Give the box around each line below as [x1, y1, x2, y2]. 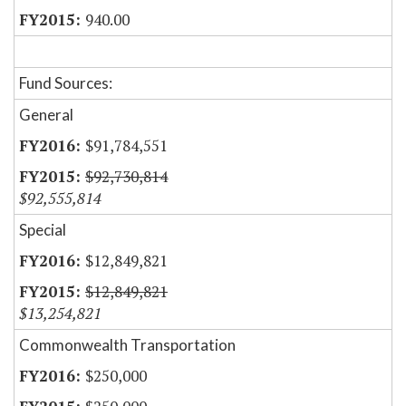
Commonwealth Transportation [19, 335, 236, 355]
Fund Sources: [19, 73, 112, 93]
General [19, 105, 73, 125]
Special [19, 220, 66, 240]
